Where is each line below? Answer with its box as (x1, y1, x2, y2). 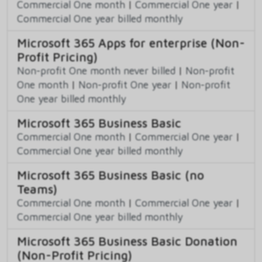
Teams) (17, 182, 57, 196)
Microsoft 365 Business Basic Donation (17, 234, 237, 249)
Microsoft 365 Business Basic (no (17, 168, 204, 182)
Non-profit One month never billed (17, 64, 175, 77)
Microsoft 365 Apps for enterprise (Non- (17, 36, 245, 50)
